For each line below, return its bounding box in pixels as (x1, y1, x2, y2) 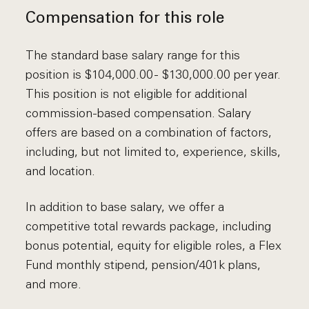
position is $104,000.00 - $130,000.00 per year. (26, 67, 281, 82)
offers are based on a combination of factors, (26, 125, 272, 140)
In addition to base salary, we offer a (26, 199, 225, 215)
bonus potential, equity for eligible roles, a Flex (26, 238, 282, 253)
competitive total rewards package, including (26, 219, 272, 234)
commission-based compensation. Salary (26, 106, 252, 121)
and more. (26, 277, 82, 292)
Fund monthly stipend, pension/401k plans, (26, 257, 261, 272)
